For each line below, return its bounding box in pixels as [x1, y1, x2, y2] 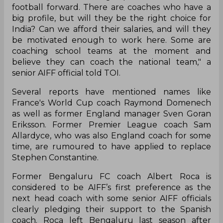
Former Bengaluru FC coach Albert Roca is [12, 171, 211, 181]
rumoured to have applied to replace [48, 141, 211, 151]
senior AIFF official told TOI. [12, 68, 120, 78]
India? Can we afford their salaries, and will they [12, 24, 211, 34]
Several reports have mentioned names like [12, 87, 211, 97]
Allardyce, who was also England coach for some [12, 130, 211, 140]
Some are [166, 35, 212, 45]
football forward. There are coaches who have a [12, 2, 211, 12]
